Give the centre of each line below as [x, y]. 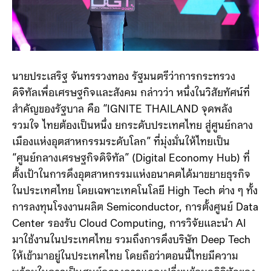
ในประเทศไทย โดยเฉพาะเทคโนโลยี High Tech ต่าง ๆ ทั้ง [135, 192]
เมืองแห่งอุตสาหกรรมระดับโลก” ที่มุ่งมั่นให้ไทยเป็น [121, 143]
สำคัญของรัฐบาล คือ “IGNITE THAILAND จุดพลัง [122, 110]
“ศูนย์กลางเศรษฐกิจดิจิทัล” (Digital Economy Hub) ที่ [131, 159]
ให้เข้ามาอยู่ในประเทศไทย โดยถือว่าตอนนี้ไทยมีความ [125, 257]
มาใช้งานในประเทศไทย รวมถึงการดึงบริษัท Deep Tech [131, 241]
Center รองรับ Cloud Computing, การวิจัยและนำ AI [129, 224]
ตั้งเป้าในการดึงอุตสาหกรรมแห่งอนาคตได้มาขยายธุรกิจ [131, 175]
